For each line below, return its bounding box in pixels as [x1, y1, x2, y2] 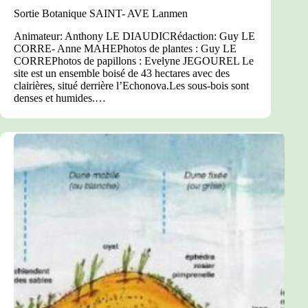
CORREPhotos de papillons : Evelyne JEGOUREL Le [14, 55, 254, 67]
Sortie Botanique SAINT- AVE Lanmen [14, 8, 188, 20]
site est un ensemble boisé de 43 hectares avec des [14, 67, 230, 80]
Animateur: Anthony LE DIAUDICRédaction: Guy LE [14, 30, 255, 43]
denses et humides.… [14, 92, 106, 104]
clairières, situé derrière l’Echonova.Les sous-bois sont [14, 80, 249, 92]
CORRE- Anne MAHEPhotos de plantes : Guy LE [14, 43, 236, 55]
